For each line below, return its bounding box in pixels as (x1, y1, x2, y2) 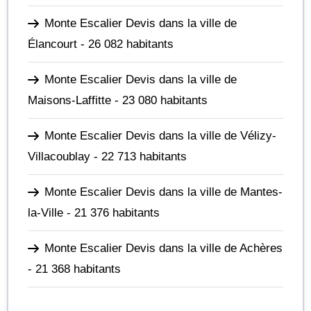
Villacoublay (28, 149, 90, 163)
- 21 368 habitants (28, 262, 121, 276)
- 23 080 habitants (111, 93, 208, 107)
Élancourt (28, 37, 77, 51)
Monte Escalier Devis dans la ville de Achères (44, 241, 283, 255)
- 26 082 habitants (77, 37, 174, 51)
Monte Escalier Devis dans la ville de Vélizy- (44, 128, 276, 142)
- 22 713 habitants (90, 149, 187, 163)
